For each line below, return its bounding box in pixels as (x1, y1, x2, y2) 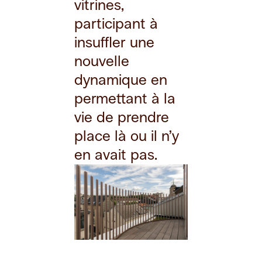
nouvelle (74, 52, 130, 70)
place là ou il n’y (74, 127, 180, 144)
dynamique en (74, 71, 168, 88)
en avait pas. (74, 146, 158, 163)
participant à (74, 15, 158, 32)
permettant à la (74, 89, 176, 107)
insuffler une (74, 33, 155, 51)
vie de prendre (74, 108, 170, 126)
